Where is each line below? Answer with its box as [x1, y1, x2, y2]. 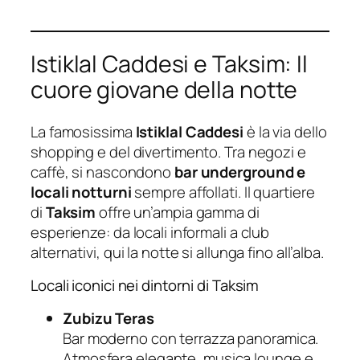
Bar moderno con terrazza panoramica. [63, 327, 319, 349]
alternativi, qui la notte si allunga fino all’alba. [31, 241, 324, 263]
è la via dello [243, 121, 327, 142]
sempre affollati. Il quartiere [131, 181, 315, 202]
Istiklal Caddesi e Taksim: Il [31, 48, 309, 80]
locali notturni [31, 181, 132, 202]
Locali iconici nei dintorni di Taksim [31, 275, 260, 297]
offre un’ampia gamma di [96, 201, 260, 223]
